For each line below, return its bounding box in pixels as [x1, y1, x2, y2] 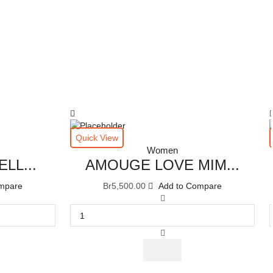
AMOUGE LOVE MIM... [85, 157, 239, 174]
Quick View [76, 133, 118, 143]
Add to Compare [158, 181, 222, 191]
